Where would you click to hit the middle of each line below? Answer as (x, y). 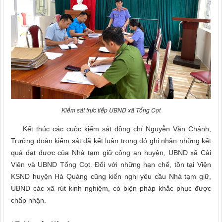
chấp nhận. (28, 200)
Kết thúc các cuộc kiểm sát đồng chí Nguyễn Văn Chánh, (111, 129)
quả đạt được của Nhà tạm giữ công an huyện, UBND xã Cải (111, 153)
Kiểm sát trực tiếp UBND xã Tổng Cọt (111, 110)
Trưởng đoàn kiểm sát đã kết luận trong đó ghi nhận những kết (111, 141)
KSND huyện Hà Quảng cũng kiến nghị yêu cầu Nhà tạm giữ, (111, 176)
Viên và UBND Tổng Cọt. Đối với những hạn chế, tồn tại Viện (111, 165)
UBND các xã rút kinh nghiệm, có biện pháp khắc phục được (111, 188)
